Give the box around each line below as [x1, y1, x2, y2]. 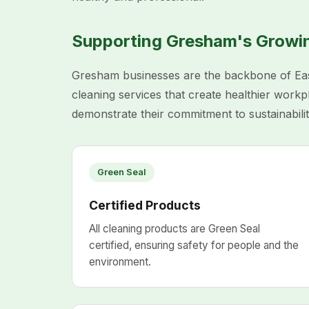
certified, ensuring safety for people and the [89, 239, 299, 252]
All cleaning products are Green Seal [89, 222, 260, 235]
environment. [89, 255, 151, 268]
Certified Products [89, 198, 201, 212]
